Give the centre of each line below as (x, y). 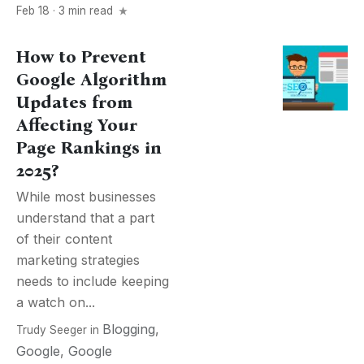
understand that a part (85, 218)
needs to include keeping (93, 281)
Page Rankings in (89, 148)
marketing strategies (78, 260)
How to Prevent (81, 57)
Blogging (129, 329)
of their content (64, 239)
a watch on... (56, 302)
